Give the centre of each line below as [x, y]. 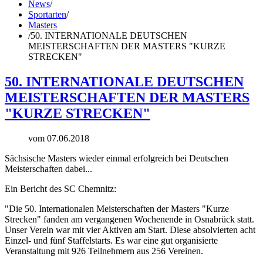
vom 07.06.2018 [59, 138]
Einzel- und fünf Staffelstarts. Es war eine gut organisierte [111, 240]
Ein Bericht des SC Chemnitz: [60, 188]
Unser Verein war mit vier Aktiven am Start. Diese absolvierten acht [130, 230]
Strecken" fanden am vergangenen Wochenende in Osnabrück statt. [129, 219]
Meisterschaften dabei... [48, 168]
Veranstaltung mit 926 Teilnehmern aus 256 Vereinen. [104, 251]
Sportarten [47, 14]
